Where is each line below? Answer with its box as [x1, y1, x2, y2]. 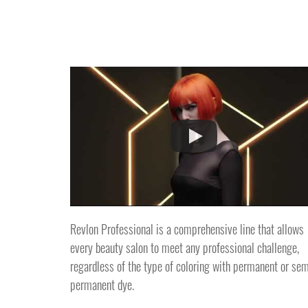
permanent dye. [70, 275, 134, 294]
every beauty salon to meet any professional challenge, [70, 238, 299, 256]
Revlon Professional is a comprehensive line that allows [70, 219, 304, 238]
